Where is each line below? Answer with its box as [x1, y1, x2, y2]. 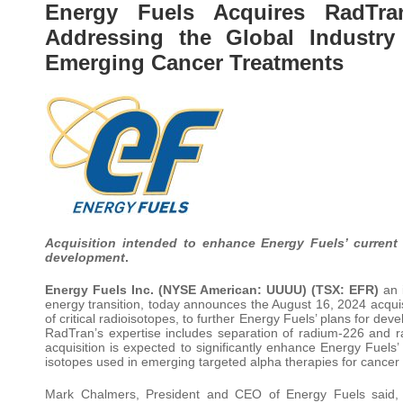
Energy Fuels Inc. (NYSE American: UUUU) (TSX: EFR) [45, 282, 380, 297]
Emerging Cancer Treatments [45, 49, 344, 75]
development [45, 249, 125, 264]
